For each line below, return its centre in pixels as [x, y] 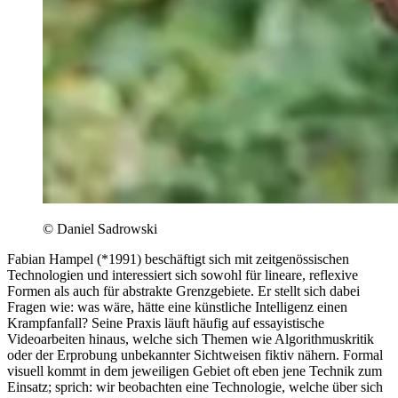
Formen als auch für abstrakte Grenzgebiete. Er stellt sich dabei [183, 291]
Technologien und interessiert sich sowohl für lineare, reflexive [183, 275]
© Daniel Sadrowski [100, 228]
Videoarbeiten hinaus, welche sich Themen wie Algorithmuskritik [191, 338]
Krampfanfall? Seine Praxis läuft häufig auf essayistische [166, 322]
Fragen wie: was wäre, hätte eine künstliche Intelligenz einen [177, 306]
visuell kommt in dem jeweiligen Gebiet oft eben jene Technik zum [195, 370]
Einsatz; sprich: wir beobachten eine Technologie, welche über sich [195, 386]
